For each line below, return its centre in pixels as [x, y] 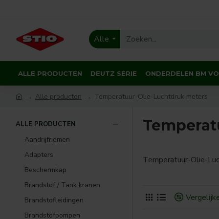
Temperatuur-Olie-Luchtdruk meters [151, 96]
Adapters [39, 155]
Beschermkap [45, 170]
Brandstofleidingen [54, 200]
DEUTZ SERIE [114, 73]
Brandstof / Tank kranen [62, 185]
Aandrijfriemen [47, 140]
